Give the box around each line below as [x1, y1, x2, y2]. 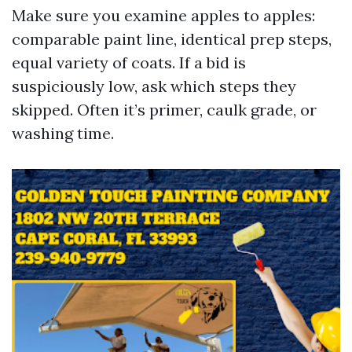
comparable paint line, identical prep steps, [12, 29, 332, 49]
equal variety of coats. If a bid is [12, 53, 246, 72]
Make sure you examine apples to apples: [12, 5, 315, 25]
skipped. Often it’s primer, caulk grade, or [12, 100, 317, 119]
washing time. [12, 123, 114, 143]
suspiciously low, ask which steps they [12, 76, 296, 96]
